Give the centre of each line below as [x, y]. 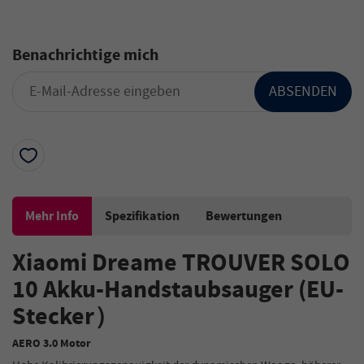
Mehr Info [52, 217]
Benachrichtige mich [85, 55]
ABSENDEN [303, 91]
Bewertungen [244, 217]
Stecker [53, 318]
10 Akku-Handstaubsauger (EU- [178, 291]
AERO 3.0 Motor [52, 344]
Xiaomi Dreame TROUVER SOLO [181, 264]
